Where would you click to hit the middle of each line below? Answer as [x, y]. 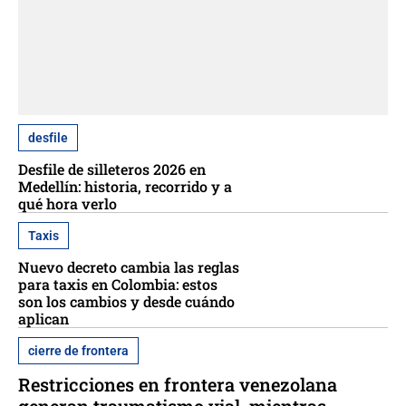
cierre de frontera [78, 351]
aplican [43, 319]
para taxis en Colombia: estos [118, 285]
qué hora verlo [68, 204]
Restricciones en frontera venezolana [178, 385]
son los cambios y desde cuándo [126, 302]
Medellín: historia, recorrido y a [125, 187]
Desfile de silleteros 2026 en [112, 169]
